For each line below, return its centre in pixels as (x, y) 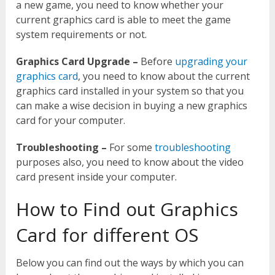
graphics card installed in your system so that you (130, 91)
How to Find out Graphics (127, 209)
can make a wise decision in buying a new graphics (132, 106)
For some (131, 148)
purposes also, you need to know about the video (130, 162)
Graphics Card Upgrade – (77, 62)
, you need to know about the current (164, 76)
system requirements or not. (82, 35)
